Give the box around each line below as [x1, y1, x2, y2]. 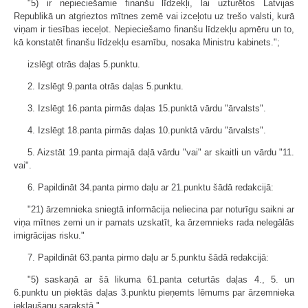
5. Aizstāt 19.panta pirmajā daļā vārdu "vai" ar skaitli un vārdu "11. [27, 147, 294, 157]
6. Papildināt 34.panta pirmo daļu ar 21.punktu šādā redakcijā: [27, 182, 274, 192]
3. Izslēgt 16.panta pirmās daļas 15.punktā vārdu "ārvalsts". [27, 103, 266, 113]
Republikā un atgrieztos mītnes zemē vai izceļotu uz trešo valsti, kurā [14, 11, 294, 21]
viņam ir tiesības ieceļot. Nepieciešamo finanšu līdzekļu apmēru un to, [14, 24, 294, 34]
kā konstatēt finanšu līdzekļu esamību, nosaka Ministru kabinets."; [14, 37, 280, 47]
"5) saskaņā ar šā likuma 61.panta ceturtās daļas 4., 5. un [27, 274, 294, 285]
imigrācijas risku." [14, 230, 85, 241]
